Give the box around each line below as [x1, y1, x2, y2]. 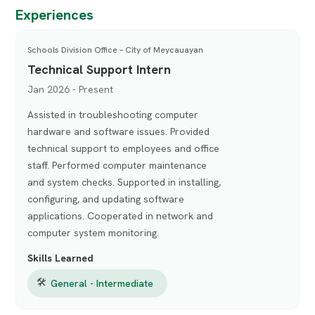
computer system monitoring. [27, 226, 160, 239]
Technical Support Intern [27, 60, 172, 77]
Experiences [15, 6, 94, 25]
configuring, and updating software [27, 192, 185, 205]
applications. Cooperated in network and [27, 209, 214, 222]
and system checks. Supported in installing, [27, 175, 221, 188]
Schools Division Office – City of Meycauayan [27, 44, 204, 56]
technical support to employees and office [27, 141, 220, 155]
